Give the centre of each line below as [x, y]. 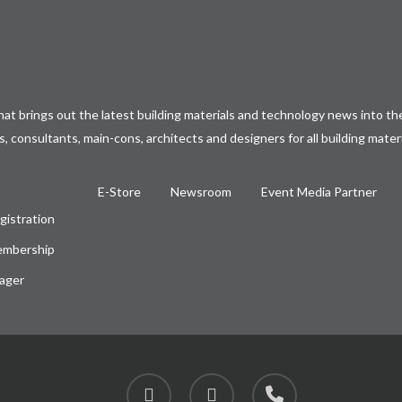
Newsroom [201, 192]
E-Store [120, 192]
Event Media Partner [319, 192]
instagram [216, 384]
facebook [151, 384]
